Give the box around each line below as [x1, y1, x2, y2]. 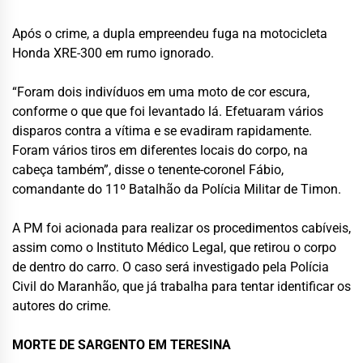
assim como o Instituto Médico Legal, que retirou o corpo [12, 239, 336, 255]
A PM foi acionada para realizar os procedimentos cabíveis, [12, 220, 351, 236]
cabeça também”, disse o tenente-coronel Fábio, [12, 161, 284, 177]
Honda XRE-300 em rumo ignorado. [12, 45, 214, 61]
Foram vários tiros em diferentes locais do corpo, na [12, 142, 308, 158]
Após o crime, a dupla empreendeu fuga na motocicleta [12, 25, 327, 41]
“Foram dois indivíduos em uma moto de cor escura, [12, 83, 310, 100]
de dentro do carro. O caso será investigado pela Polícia [12, 258, 329, 275]
